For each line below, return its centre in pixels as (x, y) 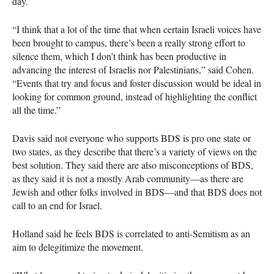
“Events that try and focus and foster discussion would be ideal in (137, 83)
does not (244, 191)
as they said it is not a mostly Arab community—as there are (128, 178)
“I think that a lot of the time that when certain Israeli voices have (137, 29)
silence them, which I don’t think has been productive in (119, 56)
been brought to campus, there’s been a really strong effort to (129, 42)
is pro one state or (216, 138)
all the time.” (36, 109)
